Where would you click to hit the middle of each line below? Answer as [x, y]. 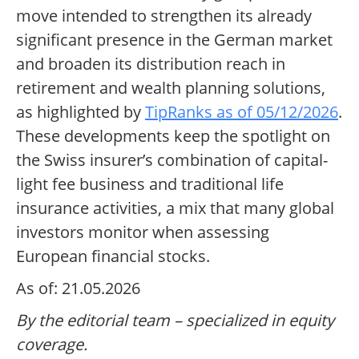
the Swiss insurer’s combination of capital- [172, 160]
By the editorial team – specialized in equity [175, 321]
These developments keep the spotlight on [173, 136]
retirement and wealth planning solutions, [171, 88]
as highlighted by [81, 112]
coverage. [52, 345]
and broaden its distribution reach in [151, 64]
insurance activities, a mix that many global [175, 208]
